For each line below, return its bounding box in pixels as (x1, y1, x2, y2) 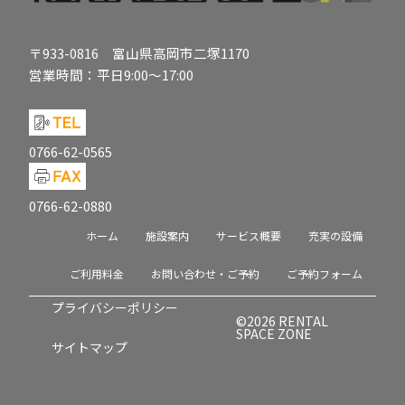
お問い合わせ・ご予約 (151, 266, 259, 281)
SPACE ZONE (235, 325, 312, 343)
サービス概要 (216, 228, 281, 243)
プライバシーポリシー (52, 298, 178, 316)
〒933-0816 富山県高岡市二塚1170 (29, 43, 250, 63)
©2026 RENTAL (235, 312, 328, 330)
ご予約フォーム (287, 266, 363, 281)
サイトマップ (52, 338, 127, 356)
